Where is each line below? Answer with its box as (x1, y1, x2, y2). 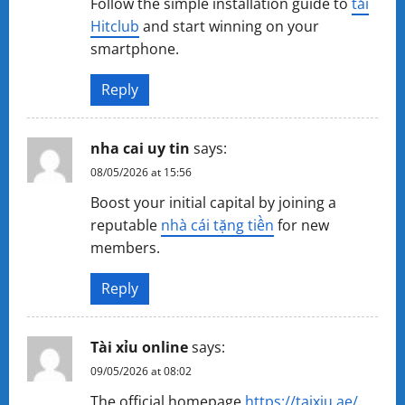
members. (90, 238, 160, 258)
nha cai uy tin (90, 138, 190, 158)
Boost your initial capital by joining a (90, 193, 336, 212)
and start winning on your (139, 16, 319, 36)
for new (274, 215, 329, 235)
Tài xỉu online (90, 337, 188, 357)
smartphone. (90, 39, 179, 59)
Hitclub (90, 16, 139, 36)
